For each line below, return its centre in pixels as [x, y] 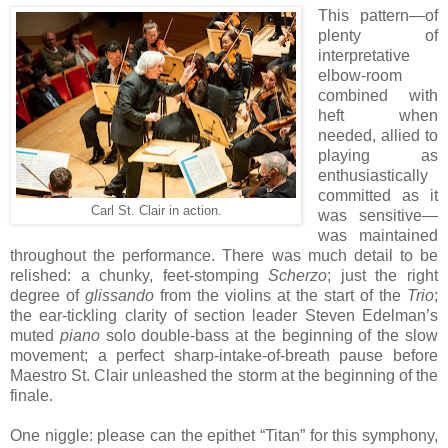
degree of [47, 295]
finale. [33, 395]
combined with [377, 95]
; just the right [383, 275]
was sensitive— [377, 215]
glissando [119, 295]
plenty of [377, 35]
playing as [377, 155]
